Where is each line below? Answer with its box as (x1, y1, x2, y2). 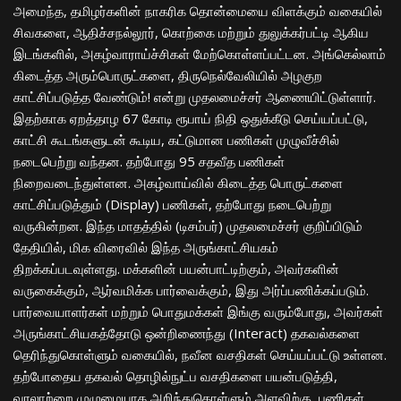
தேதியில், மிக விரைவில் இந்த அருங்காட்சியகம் (13, 238, 278, 257)
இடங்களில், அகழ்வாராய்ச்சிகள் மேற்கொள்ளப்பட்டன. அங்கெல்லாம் (13, 45, 386, 64)
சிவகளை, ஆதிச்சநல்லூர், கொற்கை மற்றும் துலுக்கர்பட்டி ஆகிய (13, 23, 369, 42)
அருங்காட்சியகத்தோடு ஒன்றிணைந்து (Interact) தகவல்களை (13, 324, 360, 343)
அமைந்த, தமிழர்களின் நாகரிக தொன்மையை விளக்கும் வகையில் (13, 2, 382, 21)
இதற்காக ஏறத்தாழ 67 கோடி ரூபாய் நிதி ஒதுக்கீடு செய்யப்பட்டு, (13, 109, 368, 128)
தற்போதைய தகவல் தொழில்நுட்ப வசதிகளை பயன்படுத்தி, (13, 367, 337, 386)
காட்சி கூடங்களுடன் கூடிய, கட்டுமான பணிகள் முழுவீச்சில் (13, 131, 339, 149)
